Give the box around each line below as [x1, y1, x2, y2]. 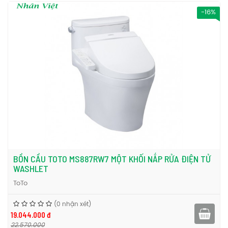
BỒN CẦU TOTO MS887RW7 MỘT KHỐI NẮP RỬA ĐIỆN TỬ [13, 153, 211, 164]
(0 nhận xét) [54, 201, 91, 208]
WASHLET [13, 163, 48, 174]
